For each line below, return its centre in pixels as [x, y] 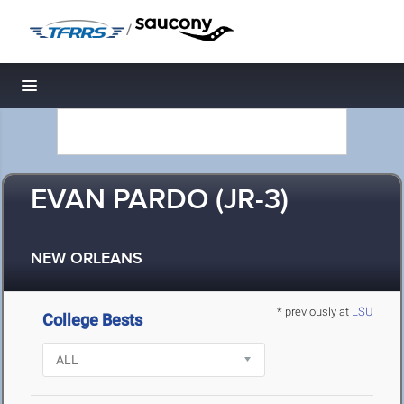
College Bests [93, 320]
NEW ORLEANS [87, 259]
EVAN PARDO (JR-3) [160, 201]
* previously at [314, 312]
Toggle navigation [91, 91]
